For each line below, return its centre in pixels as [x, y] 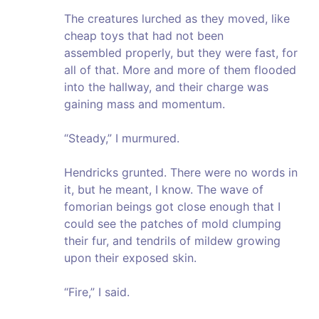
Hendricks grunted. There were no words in [181, 173]
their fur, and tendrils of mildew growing [172, 241]
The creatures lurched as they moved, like [177, 19]
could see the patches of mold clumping [173, 224]
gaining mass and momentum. [145, 104]
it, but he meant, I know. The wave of [164, 190]
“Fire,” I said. [97, 292]
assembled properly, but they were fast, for [181, 53]
